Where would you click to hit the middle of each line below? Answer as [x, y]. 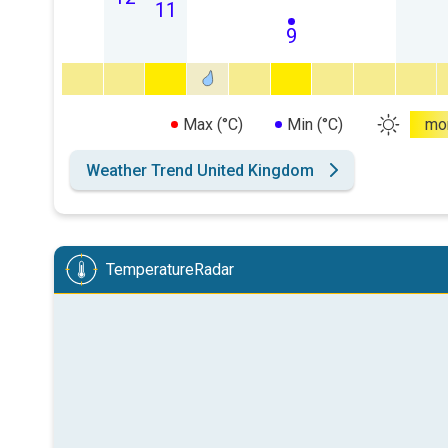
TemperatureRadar [170, 269]
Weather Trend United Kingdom [200, 170]
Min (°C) [314, 124]
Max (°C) [212, 124]
